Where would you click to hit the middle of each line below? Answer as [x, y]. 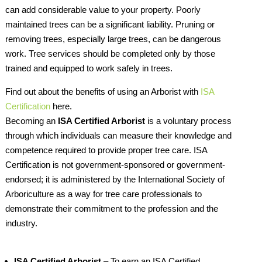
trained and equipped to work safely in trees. [89, 68]
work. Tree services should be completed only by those [110, 54]
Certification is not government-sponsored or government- [115, 165]
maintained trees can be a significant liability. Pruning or [110, 25]
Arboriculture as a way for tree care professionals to [103, 194]
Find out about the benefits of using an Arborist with [103, 92]
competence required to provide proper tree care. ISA [106, 150]
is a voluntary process [188, 121]
